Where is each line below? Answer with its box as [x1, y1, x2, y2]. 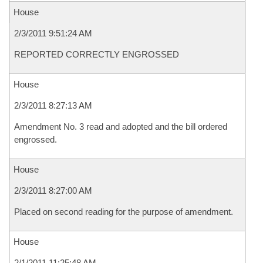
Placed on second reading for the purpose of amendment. [14, 207, 233, 217]
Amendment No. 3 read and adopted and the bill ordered [14, 122, 227, 131]
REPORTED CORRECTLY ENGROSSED [14, 49, 179, 59]
